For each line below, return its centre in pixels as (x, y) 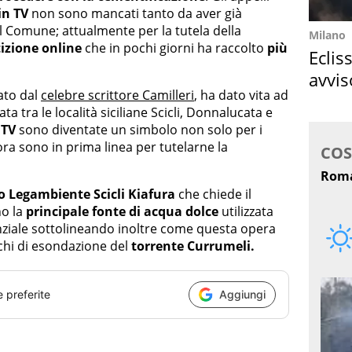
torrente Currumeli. (191, 246)
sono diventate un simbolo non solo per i (139, 129)
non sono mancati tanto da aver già (135, 13)
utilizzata (246, 211)
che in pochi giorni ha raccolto (174, 48)
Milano (327, 35)
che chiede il (213, 194)
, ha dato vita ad (241, 95)
